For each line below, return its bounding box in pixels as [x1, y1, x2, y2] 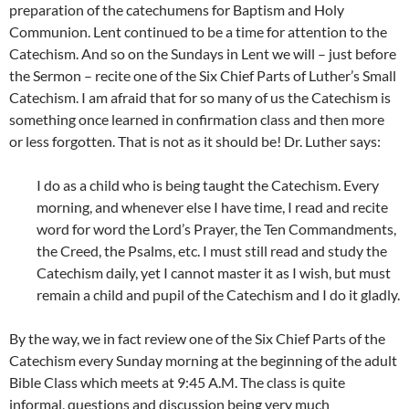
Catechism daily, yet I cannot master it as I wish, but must [37, 264, 391, 281]
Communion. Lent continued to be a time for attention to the [9, 23, 387, 40]
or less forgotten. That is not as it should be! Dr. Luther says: [9, 132, 381, 150]
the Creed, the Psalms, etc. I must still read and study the [37, 242, 387, 259]
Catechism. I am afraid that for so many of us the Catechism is [9, 89, 391, 106]
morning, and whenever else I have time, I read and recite [37, 198, 388, 215]
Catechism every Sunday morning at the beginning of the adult [9, 351, 397, 369]
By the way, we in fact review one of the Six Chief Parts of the [9, 330, 385, 347]
